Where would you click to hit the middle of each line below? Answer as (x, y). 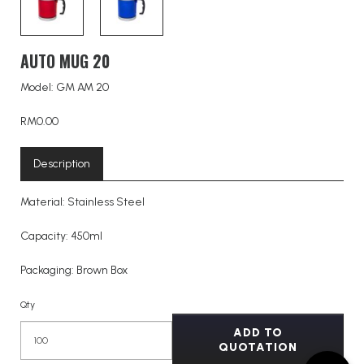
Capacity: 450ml (61, 236)
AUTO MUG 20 (65, 61)
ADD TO (258, 332)
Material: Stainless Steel (82, 201)
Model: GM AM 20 (65, 87)
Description (62, 163)
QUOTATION (258, 347)
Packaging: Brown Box (75, 270)
